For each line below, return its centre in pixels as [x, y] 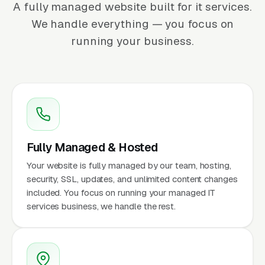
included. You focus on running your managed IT [121, 192]
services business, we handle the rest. [101, 206]
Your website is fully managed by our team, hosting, [129, 165]
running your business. [132, 41]
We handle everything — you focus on [132, 24]
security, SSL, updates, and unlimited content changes [132, 179]
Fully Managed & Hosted [93, 147]
